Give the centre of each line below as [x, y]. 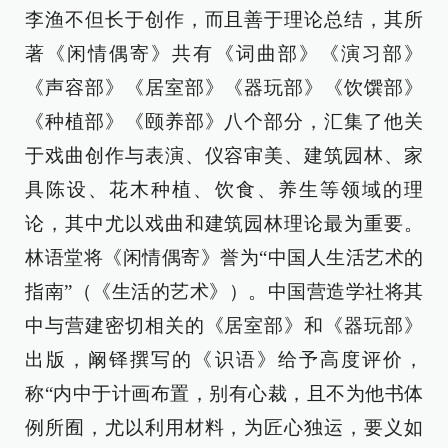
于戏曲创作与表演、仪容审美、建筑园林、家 [224, 156]
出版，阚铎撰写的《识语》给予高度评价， [224, 360]
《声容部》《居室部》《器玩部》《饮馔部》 [224, 88]
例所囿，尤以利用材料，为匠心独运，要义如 [224, 428]
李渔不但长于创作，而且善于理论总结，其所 [224, 20]
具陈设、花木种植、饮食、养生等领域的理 [224, 190]
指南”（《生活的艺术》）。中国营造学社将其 [224, 292]
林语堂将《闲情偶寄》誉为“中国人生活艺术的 [224, 258]
